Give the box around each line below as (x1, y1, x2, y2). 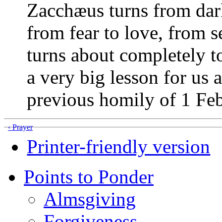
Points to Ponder (24, 166, 154, 187)
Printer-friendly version (27, 135, 211, 157)
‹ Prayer (8, 122, 33, 131)
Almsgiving (44, 188, 136, 210)
